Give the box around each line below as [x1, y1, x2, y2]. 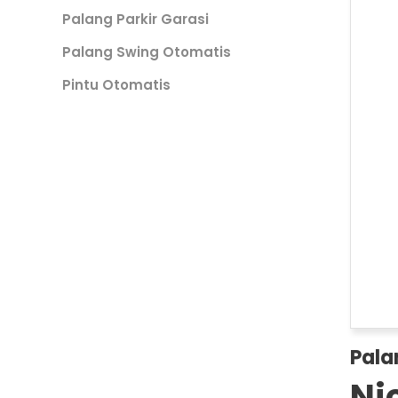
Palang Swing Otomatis [62, 43, 231, 61]
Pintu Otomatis [62, 76, 171, 94]
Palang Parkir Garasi [62, 10, 209, 28]
